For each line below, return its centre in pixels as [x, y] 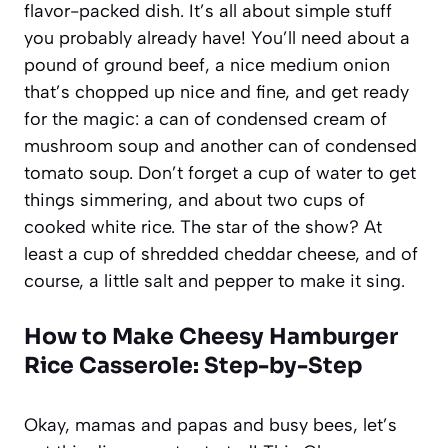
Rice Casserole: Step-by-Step [193, 365]
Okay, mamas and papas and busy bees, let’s [210, 424]
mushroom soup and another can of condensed [220, 145]
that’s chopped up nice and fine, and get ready [216, 91]
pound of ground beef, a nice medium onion [207, 64]
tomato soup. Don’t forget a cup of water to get [220, 172]
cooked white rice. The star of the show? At [203, 226]
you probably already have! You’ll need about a [217, 37]
